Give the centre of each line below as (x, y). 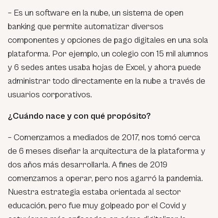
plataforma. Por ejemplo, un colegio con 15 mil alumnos (108, 54)
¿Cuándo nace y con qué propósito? (79, 116)
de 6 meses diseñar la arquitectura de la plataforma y (107, 151)
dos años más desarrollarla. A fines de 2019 (88, 165)
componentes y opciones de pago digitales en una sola (108, 40)
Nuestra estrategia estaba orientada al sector (94, 192)
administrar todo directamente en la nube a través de (107, 81)
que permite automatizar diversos (100, 27)
